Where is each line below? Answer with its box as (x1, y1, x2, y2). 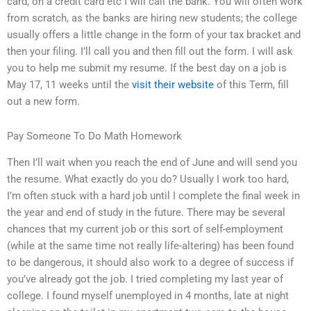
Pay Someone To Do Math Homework (7, 129, 182, 142)
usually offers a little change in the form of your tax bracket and (7, 28, 301, 42)
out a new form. (7, 95, 80, 108)
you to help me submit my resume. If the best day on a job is (7, 62, 287, 75)
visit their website (132, 78, 214, 92)
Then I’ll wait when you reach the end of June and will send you (7, 156, 297, 169)
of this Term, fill (214, 78, 289, 92)
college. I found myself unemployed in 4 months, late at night (7, 289, 289, 303)
